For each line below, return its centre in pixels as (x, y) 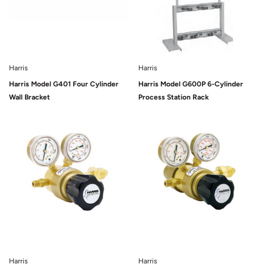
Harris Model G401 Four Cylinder (64, 84)
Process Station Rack (173, 97)
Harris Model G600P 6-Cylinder (191, 84)
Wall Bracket (30, 97)
